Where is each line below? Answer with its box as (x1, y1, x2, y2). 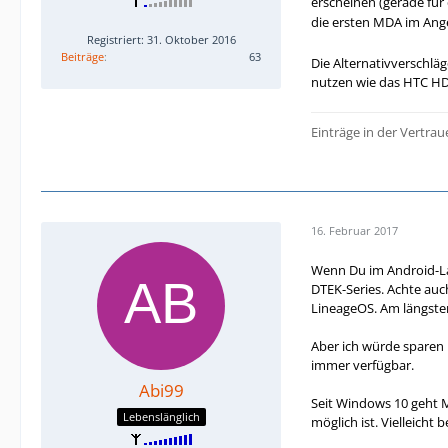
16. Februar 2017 (311, 223, 398, 239)
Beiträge (61, 49, 104, 65)
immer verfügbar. (311, 355, 414, 374)
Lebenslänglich (122, 409, 200, 425)
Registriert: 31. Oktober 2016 (86, 32, 236, 48)
